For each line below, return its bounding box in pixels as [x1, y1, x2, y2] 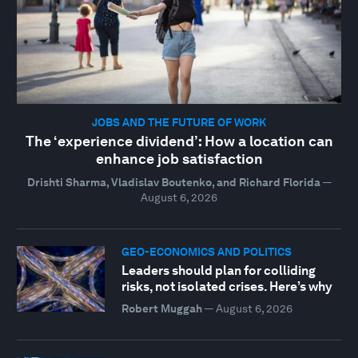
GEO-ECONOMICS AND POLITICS [121, 245, 292, 259]
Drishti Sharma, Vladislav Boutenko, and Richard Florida [26, 176, 320, 189]
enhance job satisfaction [95, 150, 263, 168]
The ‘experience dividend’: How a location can [25, 133, 333, 150]
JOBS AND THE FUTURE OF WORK [92, 115, 266, 129]
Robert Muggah [121, 301, 202, 315]
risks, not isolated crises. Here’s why [121, 278, 332, 294]
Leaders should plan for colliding [121, 262, 316, 278]
